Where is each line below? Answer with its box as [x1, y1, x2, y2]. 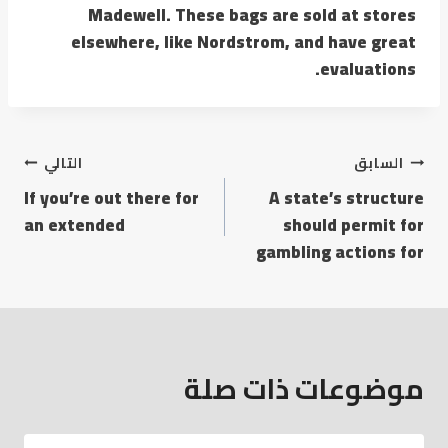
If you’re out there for [24, 181, 199, 214]
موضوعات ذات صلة [184, 362, 424, 415]
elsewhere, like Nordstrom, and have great [71, 25, 416, 58]
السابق [353, 150, 404, 177]
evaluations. [320, 52, 416, 85]
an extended [24, 208, 125, 241]
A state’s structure [269, 181, 424, 214]
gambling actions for [256, 235, 424, 268]
